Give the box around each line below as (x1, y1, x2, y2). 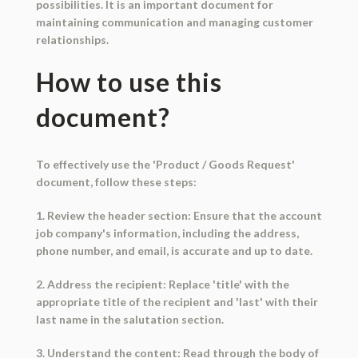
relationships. (35, 33, 109, 47)
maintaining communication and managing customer (35, 15, 313, 30)
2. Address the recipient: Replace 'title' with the (35, 277, 289, 292)
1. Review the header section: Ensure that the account (35, 209, 322, 223)
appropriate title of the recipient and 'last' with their (35, 295, 318, 309)
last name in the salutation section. (35, 312, 224, 327)
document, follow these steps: (35, 175, 197, 189)
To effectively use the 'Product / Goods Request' (35, 157, 295, 172)
